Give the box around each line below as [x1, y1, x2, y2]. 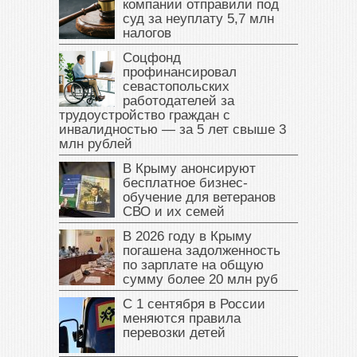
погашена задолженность [123, 243, 280, 259]
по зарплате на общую [123, 257, 264, 273]
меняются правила [123, 311, 241, 327]
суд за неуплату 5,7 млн [123, 11, 274, 27]
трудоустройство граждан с [59, 108, 230, 124]
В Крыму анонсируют [123, 161, 256, 177]
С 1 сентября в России [123, 296, 265, 312]
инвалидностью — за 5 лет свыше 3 [59, 122, 286, 138]
